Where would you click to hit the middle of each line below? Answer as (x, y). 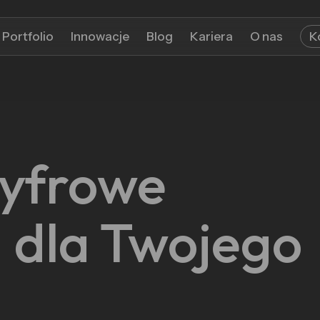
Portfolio (28, 36)
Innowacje (100, 36)
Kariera (211, 36)
